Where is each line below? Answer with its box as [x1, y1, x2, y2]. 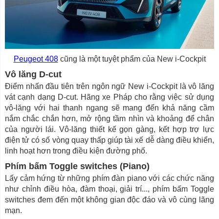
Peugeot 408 [13, 55, 58, 64]
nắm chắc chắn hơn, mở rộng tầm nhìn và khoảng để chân [5, 114, 214, 123]
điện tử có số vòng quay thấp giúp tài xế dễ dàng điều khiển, [5, 136, 214, 145]
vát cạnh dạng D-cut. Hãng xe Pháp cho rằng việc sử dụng [5, 93, 214, 102]
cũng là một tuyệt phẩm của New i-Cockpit [58, 55, 206, 64]
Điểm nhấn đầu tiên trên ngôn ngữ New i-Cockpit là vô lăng [5, 82, 214, 91]
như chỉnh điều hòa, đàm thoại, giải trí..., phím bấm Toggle [5, 185, 214, 194]
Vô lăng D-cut [5, 69, 62, 80]
